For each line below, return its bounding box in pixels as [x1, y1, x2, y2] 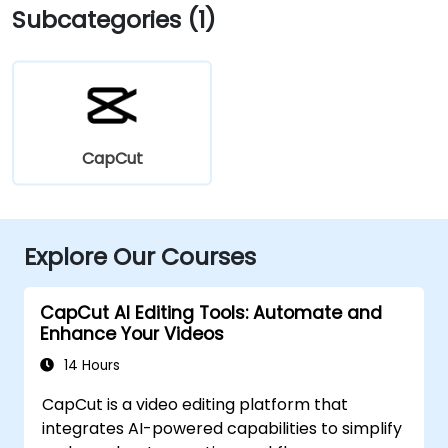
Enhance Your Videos [40, 322, 224, 346]
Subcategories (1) [12, 3, 216, 36]
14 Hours [60, 356, 120, 375]
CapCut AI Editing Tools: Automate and [40, 301, 382, 325]
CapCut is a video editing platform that [42, 393, 349, 416]
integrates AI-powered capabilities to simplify [42, 417, 403, 440]
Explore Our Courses [24, 240, 256, 273]
